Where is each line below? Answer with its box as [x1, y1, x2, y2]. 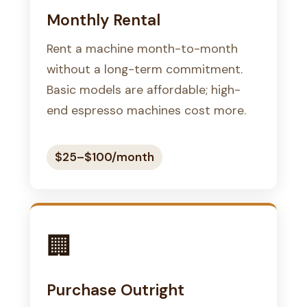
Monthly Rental [47, 9, 160, 30]
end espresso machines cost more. [47, 101, 246, 118]
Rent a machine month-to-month [47, 40, 238, 56]
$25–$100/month [55, 149, 154, 164]
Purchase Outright [47, 279, 184, 300]
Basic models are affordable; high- [47, 81, 241, 97]
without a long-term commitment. [47, 60, 243, 77]
